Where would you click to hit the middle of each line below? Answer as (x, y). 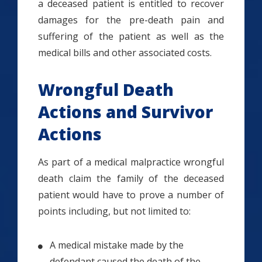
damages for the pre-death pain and (131, 20)
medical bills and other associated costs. (125, 53)
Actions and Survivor (125, 112)
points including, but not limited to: (114, 211)
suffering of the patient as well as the (131, 37)
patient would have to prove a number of (131, 195)
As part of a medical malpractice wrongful (131, 162)
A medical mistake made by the (117, 245)
